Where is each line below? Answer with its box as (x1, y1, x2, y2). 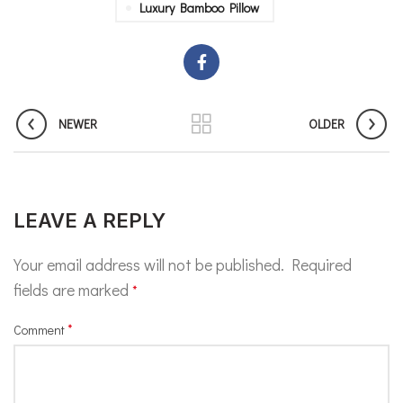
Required (291, 254, 352, 275)
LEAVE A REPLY (13, 209, 166, 232)
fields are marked (13, 279, 132, 300)
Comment (13, 321, 67, 338)
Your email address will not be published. (13, 254, 284, 275)
